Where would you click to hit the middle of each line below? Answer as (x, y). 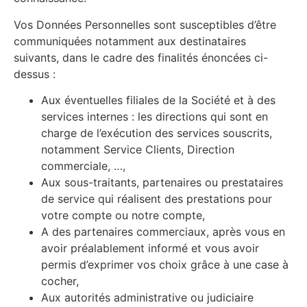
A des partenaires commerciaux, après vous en (163, 232)
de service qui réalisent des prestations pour (157, 199)
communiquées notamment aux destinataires (130, 41)
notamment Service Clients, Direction (138, 150)
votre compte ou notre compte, (123, 216)
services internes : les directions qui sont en (155, 117)
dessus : (35, 74)
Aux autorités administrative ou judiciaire (147, 298)
